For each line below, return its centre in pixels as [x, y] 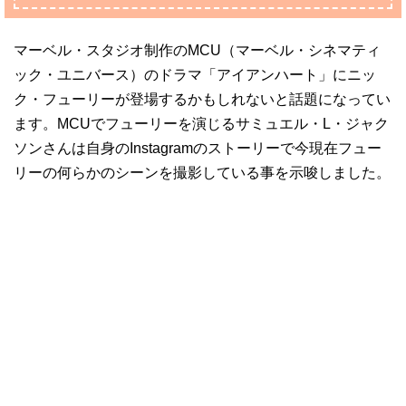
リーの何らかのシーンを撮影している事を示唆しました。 [202, 173]
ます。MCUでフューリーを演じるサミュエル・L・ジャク [201, 124]
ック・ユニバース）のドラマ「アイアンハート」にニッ [195, 75]
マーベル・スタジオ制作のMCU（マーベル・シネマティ [197, 50]
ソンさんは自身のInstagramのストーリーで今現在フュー [198, 148]
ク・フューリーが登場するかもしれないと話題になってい [202, 99]
